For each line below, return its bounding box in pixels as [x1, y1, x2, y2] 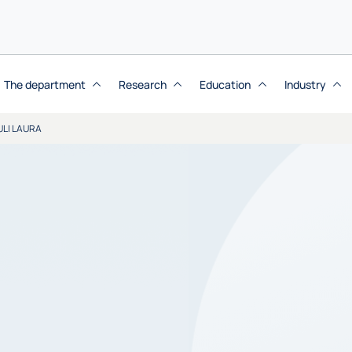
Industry [284, 77, 326, 93]
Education [200, 77, 251, 93]
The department [3, 77, 86, 93]
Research [119, 77, 167, 93]
